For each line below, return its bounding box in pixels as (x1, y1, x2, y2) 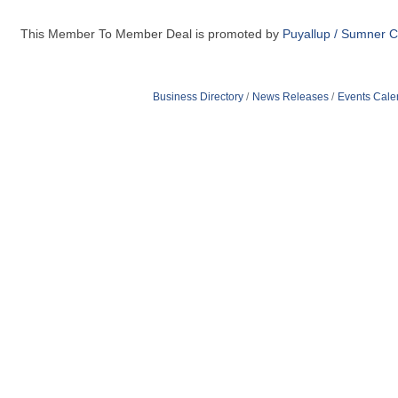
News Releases (251, 91, 329, 103)
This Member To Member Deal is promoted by (20, 27, 283, 41)
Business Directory (152, 91, 243, 103)
